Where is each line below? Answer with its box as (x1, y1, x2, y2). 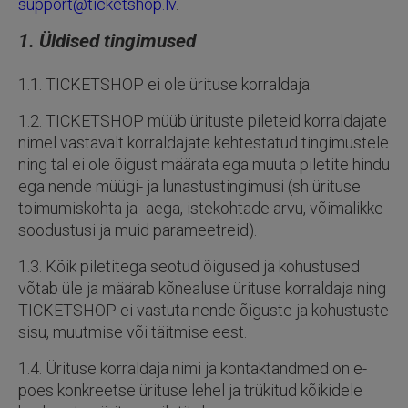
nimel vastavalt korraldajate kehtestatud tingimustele (18, 133, 389, 152)
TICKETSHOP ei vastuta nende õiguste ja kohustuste (18, 301, 389, 320)
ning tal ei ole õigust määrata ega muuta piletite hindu (18, 155, 390, 174)
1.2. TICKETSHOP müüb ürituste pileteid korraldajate (18, 111, 387, 130)
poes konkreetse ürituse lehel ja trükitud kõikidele (18, 381, 362, 400)
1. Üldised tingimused (18, 30, 196, 52)
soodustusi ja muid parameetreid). (18, 220, 257, 240)
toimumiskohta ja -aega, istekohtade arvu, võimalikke (18, 199, 383, 218)
